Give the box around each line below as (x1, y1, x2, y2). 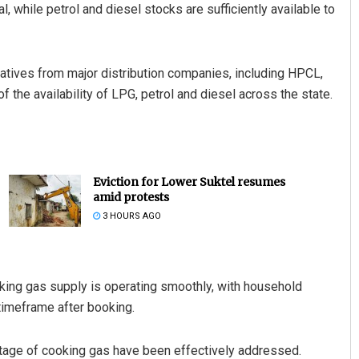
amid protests (92, 190, 169, 205)
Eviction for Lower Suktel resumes (92, 175, 285, 190)
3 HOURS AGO (99, 211, 161, 222)
